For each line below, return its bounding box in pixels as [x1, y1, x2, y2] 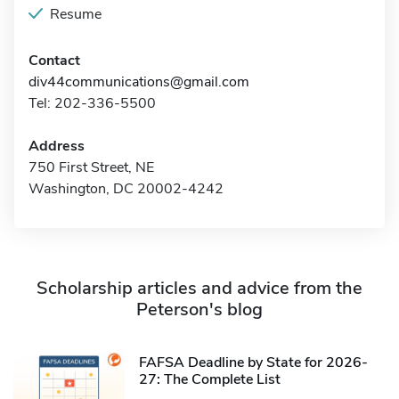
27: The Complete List [139, 369, 281, 389]
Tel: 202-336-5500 [28, 94, 156, 113]
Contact [28, 51, 80, 70]
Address [28, 136, 85, 156]
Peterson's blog [136, 297, 263, 322]
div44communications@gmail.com [28, 72, 249, 92]
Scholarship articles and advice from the [37, 276, 362, 300]
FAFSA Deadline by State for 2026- [139, 352, 368, 372]
